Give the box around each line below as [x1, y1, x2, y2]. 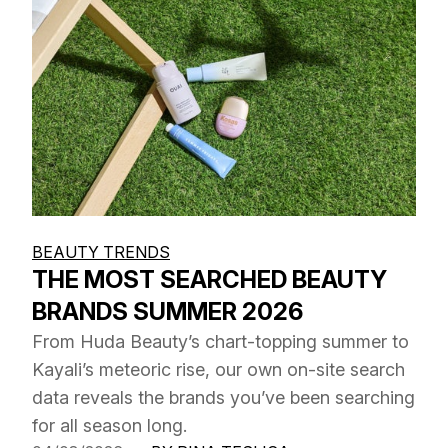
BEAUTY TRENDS [32, 241, 170, 262]
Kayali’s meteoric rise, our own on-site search [32, 358, 405, 380]
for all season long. [32, 414, 187, 436]
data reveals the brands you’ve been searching [32, 386, 415, 408]
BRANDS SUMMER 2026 [32, 296, 303, 326]
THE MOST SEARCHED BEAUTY [32, 264, 387, 294]
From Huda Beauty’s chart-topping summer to [32, 330, 409, 352]
